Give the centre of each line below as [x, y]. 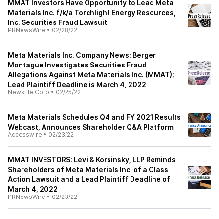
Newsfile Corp [29, 92]
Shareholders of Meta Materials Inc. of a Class [88, 169]
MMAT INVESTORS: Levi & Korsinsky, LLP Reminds [92, 160]
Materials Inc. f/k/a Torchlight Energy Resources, [92, 12]
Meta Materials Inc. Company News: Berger [82, 55]
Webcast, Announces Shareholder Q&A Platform [91, 127]
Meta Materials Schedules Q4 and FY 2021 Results [94, 117]
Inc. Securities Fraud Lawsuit [57, 22]
